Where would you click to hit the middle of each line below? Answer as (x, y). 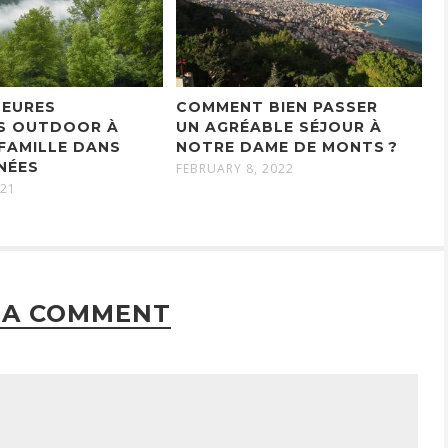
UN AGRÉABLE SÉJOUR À (278, 126)
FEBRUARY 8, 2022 (234, 168)
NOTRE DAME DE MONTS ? (286, 146)
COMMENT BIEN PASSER (276, 106)
